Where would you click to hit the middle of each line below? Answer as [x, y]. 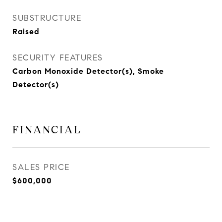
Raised [26, 31]
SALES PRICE [41, 167]
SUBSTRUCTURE [47, 18]
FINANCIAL [47, 130]
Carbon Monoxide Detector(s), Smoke [88, 71]
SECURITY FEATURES [58, 58]
